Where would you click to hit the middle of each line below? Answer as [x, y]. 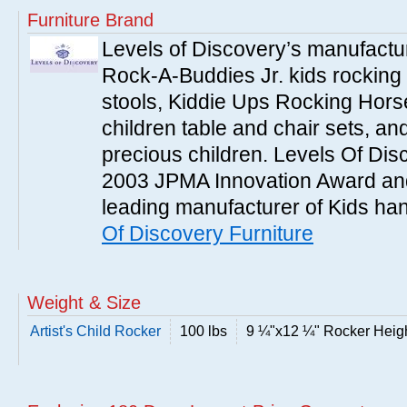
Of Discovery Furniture [208, 233]
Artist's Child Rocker [95, 331]
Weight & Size [84, 303]
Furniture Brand [90, 20]
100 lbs [203, 331]
